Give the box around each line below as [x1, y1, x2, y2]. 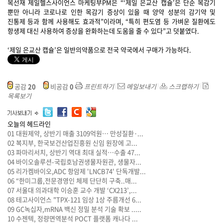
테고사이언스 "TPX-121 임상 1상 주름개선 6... [15, 195, 141, 205]
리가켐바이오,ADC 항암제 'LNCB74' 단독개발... [15, 166, 146, 176]
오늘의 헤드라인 [7, 119, 51, 129]
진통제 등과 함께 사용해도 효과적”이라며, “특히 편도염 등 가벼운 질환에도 [7, 16, 216, 26]
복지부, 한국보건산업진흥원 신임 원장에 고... [15, 138, 137, 148]
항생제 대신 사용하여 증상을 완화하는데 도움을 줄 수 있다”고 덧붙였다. [7, 26, 199, 36]
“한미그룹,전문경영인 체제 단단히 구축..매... [15, 176, 137, 186]
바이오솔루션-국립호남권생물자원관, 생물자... [15, 157, 141, 167]
